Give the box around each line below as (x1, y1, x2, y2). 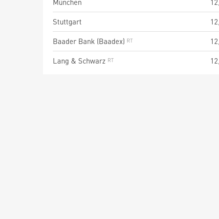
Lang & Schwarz (53, 56, 108, 66)
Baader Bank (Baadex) (53, 36, 127, 46)
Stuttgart (53, 17, 82, 26)
